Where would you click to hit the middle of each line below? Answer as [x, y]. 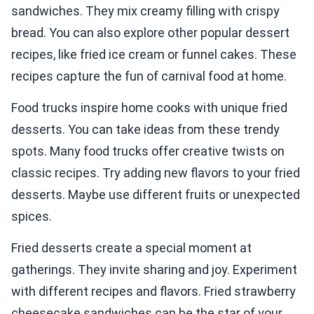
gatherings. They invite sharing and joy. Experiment [154, 270]
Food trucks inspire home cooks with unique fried [149, 108]
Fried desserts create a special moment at [131, 248]
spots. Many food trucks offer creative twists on [148, 151]
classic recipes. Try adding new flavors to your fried [156, 173]
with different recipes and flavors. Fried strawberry [153, 292]
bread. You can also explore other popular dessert [150, 33]
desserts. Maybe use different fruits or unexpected [156, 195]
